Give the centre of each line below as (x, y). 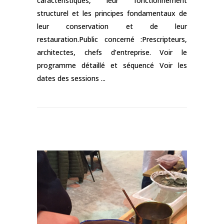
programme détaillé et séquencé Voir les (112, 65)
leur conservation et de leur (112, 26)
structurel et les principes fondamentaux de (112, 13)
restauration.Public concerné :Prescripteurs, (112, 39)
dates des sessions (69, 78)
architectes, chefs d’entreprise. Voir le (112, 52)
